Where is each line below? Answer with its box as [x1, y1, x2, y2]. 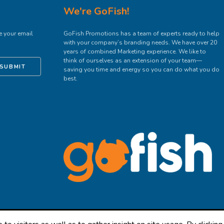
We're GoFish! [63, 4, 129, 18]
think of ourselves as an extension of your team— [63, 56, 202, 64]
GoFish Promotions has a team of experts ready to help [63, 29, 220, 37]
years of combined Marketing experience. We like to [63, 47, 206, 55]
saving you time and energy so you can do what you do [63, 65, 220, 73]
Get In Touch [63, 93, 98, 101]
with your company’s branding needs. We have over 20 [63, 38, 217, 46]
